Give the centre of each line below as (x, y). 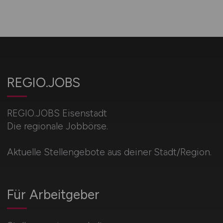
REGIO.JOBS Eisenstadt (57, 113)
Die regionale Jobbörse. (57, 126)
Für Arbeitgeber (53, 195)
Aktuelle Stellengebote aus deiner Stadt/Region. (109, 152)
